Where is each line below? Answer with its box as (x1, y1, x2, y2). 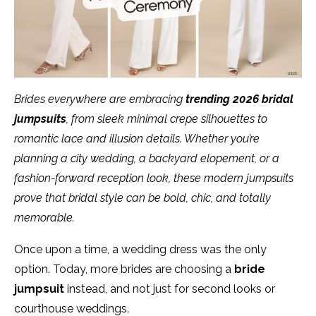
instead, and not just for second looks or (64, 282, 275, 296)
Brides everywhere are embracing (14, 92, 186, 107)
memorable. (14, 211, 75, 225)
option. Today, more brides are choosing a (14, 262, 234, 276)
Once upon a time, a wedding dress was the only (14, 243, 267, 257)
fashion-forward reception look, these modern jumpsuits (14, 171, 293, 186)
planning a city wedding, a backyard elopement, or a (14, 152, 279, 166)
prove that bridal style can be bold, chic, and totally (14, 191, 271, 205)
